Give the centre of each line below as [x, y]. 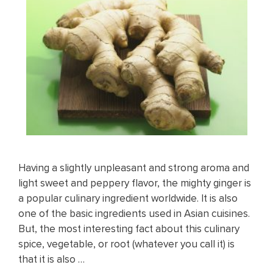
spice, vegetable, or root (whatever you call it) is [126, 244]
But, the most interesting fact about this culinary [129, 229]
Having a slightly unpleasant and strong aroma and [134, 168]
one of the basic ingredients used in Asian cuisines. [134, 213]
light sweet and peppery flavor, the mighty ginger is [135, 183]
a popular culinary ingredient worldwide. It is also [128, 198]
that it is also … [51, 259]
